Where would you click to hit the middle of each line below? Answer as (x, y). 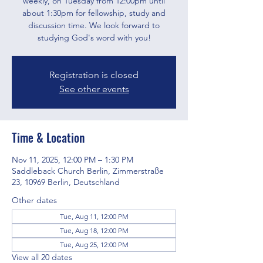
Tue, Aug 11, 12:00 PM (94, 216)
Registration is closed (94, 75)
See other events (94, 89)
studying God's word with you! (94, 38)
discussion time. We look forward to (94, 25)
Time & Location (48, 137)
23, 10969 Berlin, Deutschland (66, 182)
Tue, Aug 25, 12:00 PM (94, 245)
